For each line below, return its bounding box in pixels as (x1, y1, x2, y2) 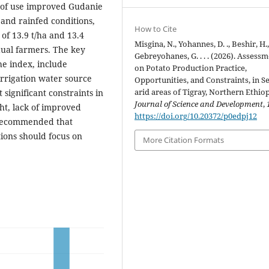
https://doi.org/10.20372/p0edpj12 (134, 110, 258, 122)
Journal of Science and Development (134, 98, 264, 110)
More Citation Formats (143, 134, 225, 146)
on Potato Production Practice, (134, 62, 247, 74)
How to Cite (134, 23, 177, 35)
